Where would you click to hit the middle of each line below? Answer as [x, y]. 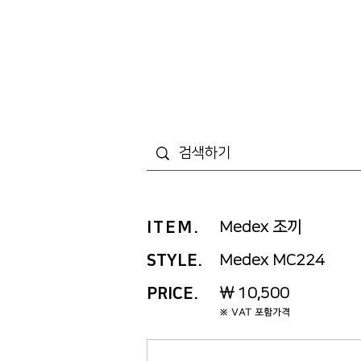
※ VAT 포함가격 [255, 313]
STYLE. [175, 260]
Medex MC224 [272, 260]
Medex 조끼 [260, 227]
